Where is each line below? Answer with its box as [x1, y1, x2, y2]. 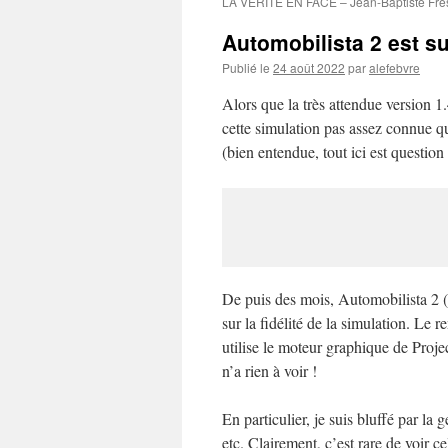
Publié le [222, 59, 270, 76]
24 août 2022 [273, 59, 345, 76]
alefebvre [369, 59, 420, 76]
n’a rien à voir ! [222, 360, 317, 381]
